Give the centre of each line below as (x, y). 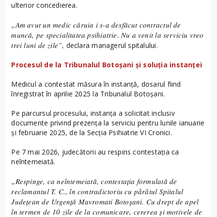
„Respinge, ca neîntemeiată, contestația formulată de (94, 181)
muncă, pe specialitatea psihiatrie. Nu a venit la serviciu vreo (108, 35)
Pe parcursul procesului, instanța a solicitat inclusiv (93, 113)
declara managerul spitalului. (111, 46)
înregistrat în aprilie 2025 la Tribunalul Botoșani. (88, 94)
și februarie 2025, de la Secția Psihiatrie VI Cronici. (92, 133)
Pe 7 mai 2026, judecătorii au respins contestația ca (95, 152)
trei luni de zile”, (38, 45)
